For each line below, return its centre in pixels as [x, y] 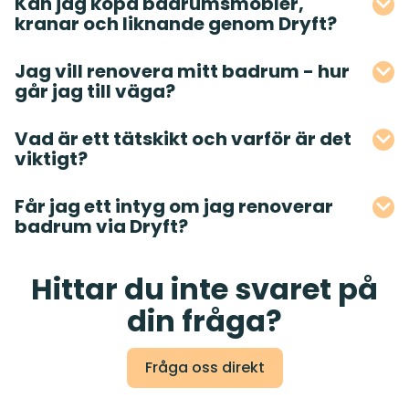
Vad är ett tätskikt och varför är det [183, 139]
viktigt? [51, 159]
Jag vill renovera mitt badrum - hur [182, 72]
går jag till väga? [95, 92]
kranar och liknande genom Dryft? [176, 24]
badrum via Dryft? [101, 227]
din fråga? [204, 321]
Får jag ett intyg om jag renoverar [174, 207]
